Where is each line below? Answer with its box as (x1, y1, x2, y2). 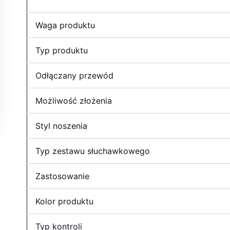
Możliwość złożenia (35, 95, 112, 106)
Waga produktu (35, 20, 95, 30)
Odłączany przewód (35, 70, 113, 81)
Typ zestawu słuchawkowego (35, 145, 150, 156)
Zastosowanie (35, 170, 89, 181)
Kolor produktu (35, 196, 93, 206)
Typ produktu (35, 45, 88, 55)
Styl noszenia (35, 120, 87, 131)
